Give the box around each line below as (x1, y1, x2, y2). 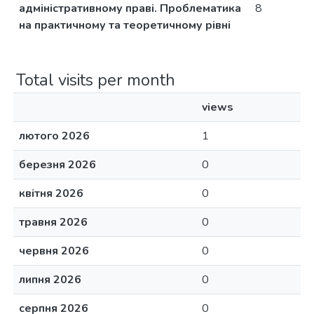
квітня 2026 (19, 186, 83, 201)
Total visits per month (16, 69, 175, 91)
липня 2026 (19, 272, 81, 287)
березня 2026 (19, 157, 96, 172)
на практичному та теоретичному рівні (19, 18, 231, 33)
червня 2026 (19, 243, 89, 259)
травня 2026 (19, 214, 88, 230)
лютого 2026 (19, 128, 90, 144)
